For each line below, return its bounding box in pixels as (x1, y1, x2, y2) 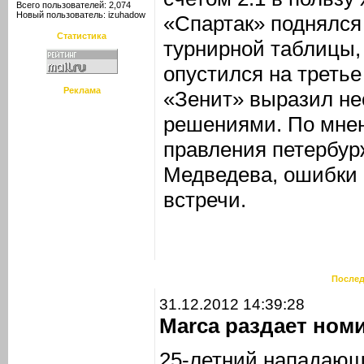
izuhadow (108, 10, 145, 19)
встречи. (163, 188, 246, 212)
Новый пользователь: (14, 10, 108, 19)
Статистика (57, 31, 106, 41)
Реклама (63, 85, 101, 95)
